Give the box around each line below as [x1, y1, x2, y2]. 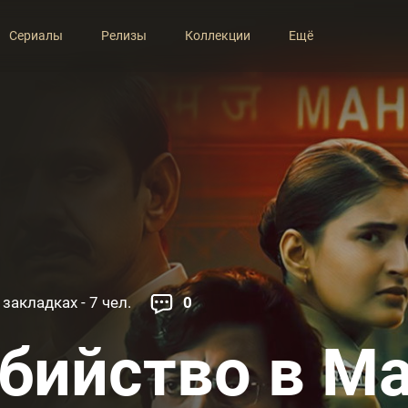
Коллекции [184, 28, 250, 44]
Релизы [100, 28, 147, 44]
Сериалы [8, 28, 63, 44]
